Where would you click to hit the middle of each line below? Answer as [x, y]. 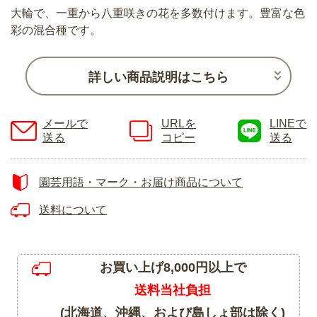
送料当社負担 [173, 290]
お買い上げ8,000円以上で [173, 268]
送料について [73, 210]
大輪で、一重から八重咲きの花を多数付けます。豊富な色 [158, 13]
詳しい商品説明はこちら [158, 77]
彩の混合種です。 [56, 30]
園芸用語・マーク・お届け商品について [141, 183]
